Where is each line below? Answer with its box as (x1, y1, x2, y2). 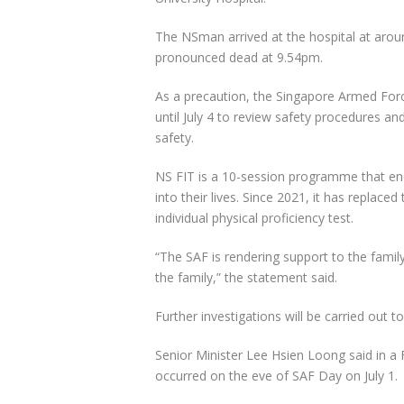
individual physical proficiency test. (155, 209, 353, 227)
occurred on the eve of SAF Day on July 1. (155, 367, 398, 385)
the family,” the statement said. (155, 269, 337, 287)
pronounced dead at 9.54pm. (155, 49, 323, 67)
